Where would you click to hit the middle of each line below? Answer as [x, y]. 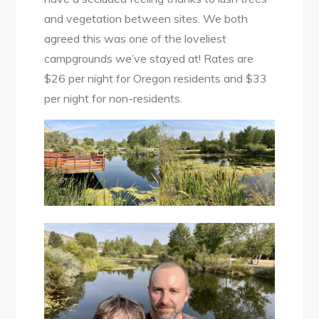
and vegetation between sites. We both [146, 19]
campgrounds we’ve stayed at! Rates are [149, 58]
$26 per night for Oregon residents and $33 [156, 78]
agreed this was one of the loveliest [136, 38]
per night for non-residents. [114, 98]
